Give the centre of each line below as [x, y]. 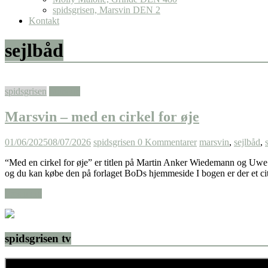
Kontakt [44, 21]
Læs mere [23, 194]
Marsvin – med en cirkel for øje [102, 117]
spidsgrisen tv [38, 238]
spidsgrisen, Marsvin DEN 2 [106, 10]
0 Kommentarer [167, 142]
